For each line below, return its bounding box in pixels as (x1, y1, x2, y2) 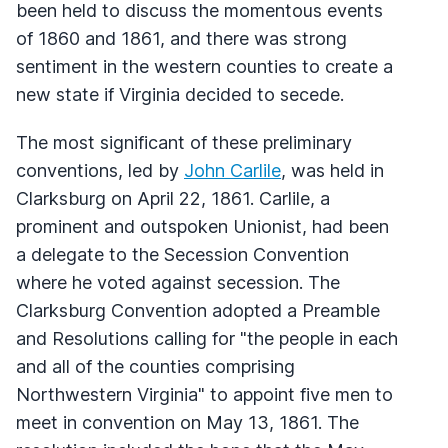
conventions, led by (16, 159, 184, 181)
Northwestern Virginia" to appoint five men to (16, 383, 393, 405)
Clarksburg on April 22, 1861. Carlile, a (16, 187, 330, 209)
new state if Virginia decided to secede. (16, 83, 344, 105)
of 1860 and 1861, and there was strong (16, 27, 347, 49)
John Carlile (184, 159, 281, 181)
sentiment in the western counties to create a (16, 55, 393, 77)
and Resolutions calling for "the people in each (16, 327, 398, 349)
